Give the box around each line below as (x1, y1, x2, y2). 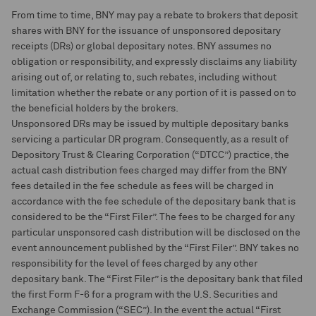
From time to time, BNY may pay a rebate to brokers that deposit (11, 11, 298, 20)
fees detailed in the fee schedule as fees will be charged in (11, 181, 274, 191)
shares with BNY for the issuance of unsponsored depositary (11, 26, 281, 36)
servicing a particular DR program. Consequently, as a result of (11, 135, 288, 145)
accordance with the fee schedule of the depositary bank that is (11, 197, 296, 207)
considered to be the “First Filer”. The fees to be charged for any (11, 212, 295, 222)
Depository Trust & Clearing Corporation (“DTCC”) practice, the (11, 150, 289, 160)
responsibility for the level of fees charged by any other (11, 259, 257, 269)
